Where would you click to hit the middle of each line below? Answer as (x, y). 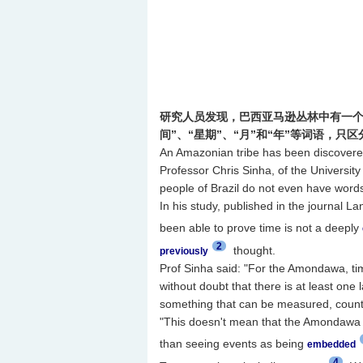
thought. (252, 250)
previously (184, 251)
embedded (331, 344)
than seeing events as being (233, 343)
